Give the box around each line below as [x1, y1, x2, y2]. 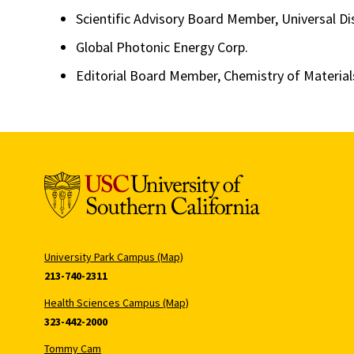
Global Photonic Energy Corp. [76, 38, 248, 56]
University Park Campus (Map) [44, 249, 183, 264]
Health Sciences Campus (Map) [44, 295, 189, 310]
